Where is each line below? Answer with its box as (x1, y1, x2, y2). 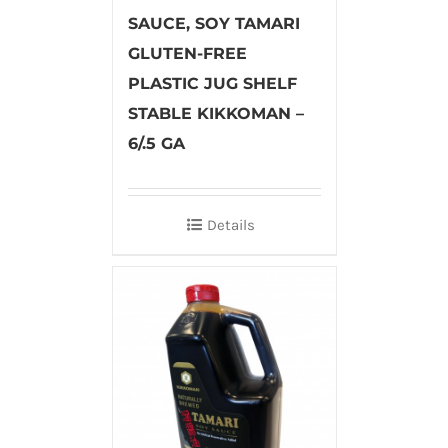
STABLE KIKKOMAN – (127, 103, 304, 123)
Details (207, 215, 255, 234)
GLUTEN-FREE (127, 43, 247, 63)
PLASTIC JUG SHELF (127, 73, 297, 93)
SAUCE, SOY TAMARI (127, 13, 300, 33)
